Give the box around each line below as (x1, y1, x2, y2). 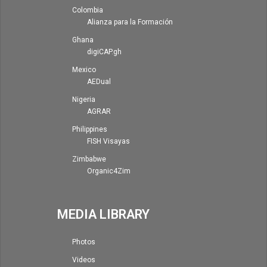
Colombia (72, 5, 103, 14)
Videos (72, 255, 95, 264)
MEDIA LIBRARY (57, 206, 150, 222)
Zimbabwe (72, 154, 106, 163)
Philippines (72, 125, 107, 133)
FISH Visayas (87, 136, 130, 145)
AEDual (87, 77, 111, 86)
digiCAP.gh (87, 47, 122, 56)
